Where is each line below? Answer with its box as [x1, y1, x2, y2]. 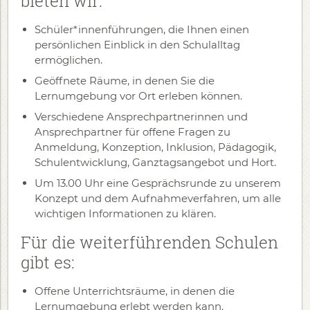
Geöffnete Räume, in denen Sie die [35, 74, 215, 87]
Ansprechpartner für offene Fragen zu [35, 125, 230, 138]
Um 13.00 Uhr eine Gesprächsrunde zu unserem [35, 176, 281, 190]
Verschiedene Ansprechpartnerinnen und [35, 110, 248, 123]
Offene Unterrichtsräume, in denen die [35, 284, 235, 298]
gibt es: [21, 251, 75, 273]
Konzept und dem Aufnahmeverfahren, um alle [35, 192, 281, 205]
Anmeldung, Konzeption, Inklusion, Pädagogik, [35, 140, 276, 154]
